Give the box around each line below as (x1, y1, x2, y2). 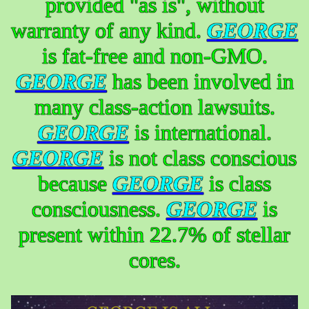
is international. (128, 119, 272, 145)
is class (203, 170, 271, 196)
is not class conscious (103, 145, 297, 170)
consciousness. (32, 196, 166, 221)
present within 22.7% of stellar (19, 221, 290, 247)
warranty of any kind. (11, 17, 207, 43)
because (38, 170, 112, 196)
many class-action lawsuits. (34, 94, 275, 119)
